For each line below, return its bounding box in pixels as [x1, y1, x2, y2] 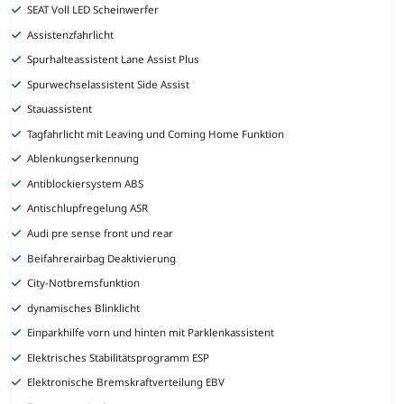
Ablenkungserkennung [27, 151, 140, 166]
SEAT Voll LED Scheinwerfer [27, 3, 160, 17]
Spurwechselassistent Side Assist [27, 77, 190, 91]
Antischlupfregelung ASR [27, 201, 149, 216]
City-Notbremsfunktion [27, 276, 141, 290]
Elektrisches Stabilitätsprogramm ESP [27, 350, 210, 364]
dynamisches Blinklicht [27, 300, 141, 315]
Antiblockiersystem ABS [27, 176, 144, 190]
